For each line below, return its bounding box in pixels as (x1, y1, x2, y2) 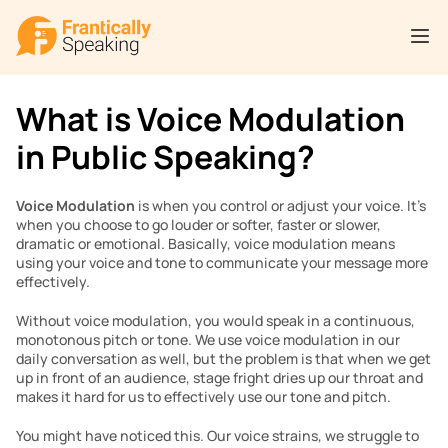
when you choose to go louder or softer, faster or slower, (16, 215, 381, 234)
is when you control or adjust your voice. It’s (135, 196, 426, 215)
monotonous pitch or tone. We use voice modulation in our (16, 330, 400, 349)
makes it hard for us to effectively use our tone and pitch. (16, 387, 391, 406)
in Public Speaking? (16, 135, 315, 179)
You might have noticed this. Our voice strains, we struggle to (16, 426, 419, 445)
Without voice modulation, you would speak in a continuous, (16, 311, 415, 330)
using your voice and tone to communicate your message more (16, 253, 428, 272)
